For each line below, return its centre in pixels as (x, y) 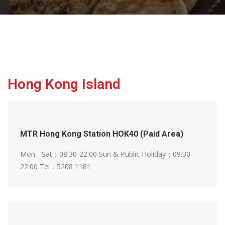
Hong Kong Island (64, 84)
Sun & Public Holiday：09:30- (146, 154)
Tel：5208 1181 (65, 167)
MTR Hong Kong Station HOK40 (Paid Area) (102, 134)
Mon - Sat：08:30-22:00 (60, 154)
